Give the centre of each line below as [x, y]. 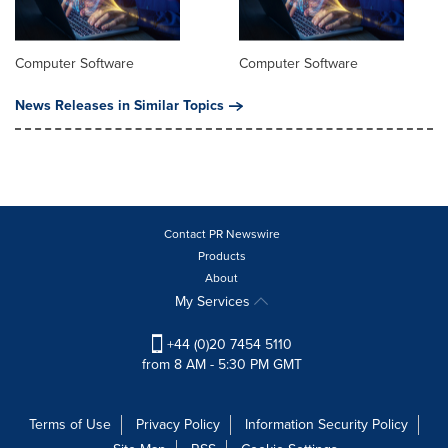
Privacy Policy [178, 425]
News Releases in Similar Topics [119, 106]
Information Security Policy [326, 425]
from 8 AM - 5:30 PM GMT [221, 365]
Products [221, 256]
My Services [214, 302]
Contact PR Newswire [221, 234]
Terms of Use [70, 425]
